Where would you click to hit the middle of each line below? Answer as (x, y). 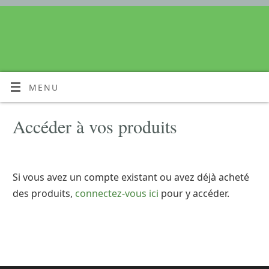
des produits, (44, 193)
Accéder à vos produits (95, 126)
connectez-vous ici (117, 193)
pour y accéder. (194, 193)
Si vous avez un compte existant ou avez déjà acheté (131, 177)
